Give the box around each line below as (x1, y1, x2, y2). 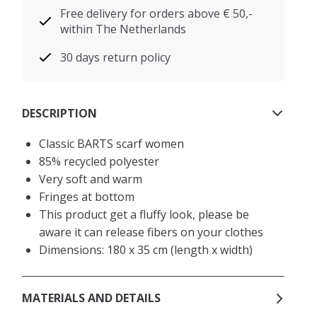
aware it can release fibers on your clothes (39, 224, 264, 240)
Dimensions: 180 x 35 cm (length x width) (39, 241, 253, 258)
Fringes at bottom (39, 188, 135, 204)
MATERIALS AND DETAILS (22, 290, 161, 306)
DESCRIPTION (22, 105, 98, 122)
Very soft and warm (39, 171, 143, 187)
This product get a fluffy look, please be (39, 206, 250, 222)
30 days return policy (60, 49, 171, 65)
